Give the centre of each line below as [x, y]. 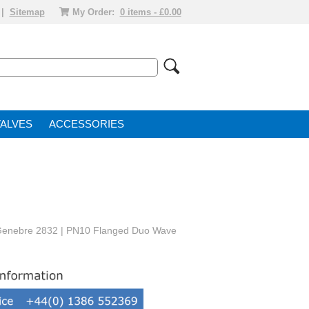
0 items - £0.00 [150, 12]
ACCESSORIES [87, 124]
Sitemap [27, 12]
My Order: [93, 12]
